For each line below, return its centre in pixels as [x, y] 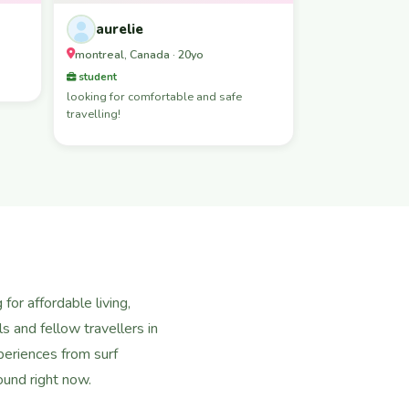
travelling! [94, 114]
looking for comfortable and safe [154, 96]
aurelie [120, 29]
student [96, 76]
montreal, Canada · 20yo [139, 54]
